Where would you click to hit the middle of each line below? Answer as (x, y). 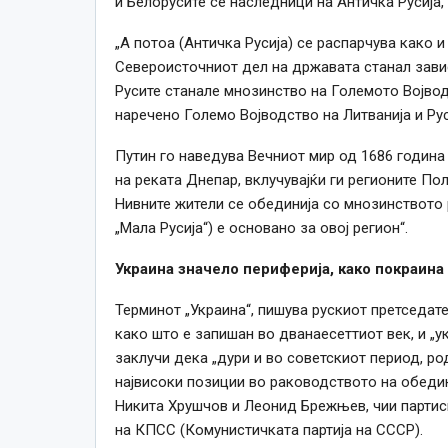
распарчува (356, 42)
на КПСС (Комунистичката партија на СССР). (268, 429)
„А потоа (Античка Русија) (205, 42)
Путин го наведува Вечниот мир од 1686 (255, 155)
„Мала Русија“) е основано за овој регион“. (261, 227)
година (420, 155)
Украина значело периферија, (226, 268)
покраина (407, 268)
